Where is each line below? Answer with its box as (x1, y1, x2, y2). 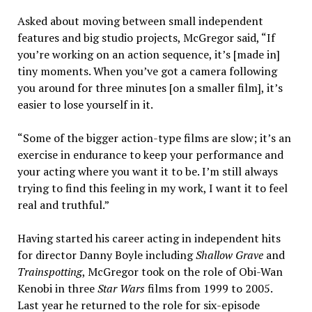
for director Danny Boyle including (17, 247, 196, 263)
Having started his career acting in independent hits (17, 230, 281, 246)
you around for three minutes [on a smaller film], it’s (17, 79, 283, 95)
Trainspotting (17, 263, 82, 279)
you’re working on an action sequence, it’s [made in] (17, 46, 280, 62)
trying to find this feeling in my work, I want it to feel (17, 180, 288, 196)
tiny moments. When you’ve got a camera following (17, 63, 277, 79)
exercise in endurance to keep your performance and (17, 146, 283, 162)
